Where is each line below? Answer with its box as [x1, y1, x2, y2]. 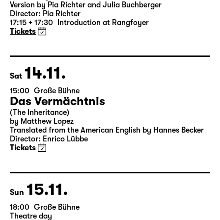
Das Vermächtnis [10, 94, 105, 108]
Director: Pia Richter [10, 9, 81, 18]
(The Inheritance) [10, 108, 69, 117]
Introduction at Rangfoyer [57, 18, 149, 27]
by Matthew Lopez [10, 117, 74, 126]
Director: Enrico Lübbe [10, 135, 88, 143]
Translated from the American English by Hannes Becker [10, 126, 204, 135]
